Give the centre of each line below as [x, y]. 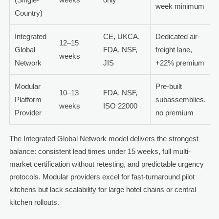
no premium [174, 113]
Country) [28, 13]
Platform [28, 100]
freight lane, [174, 50]
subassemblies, [180, 100]
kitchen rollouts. [34, 202]
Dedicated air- [177, 37]
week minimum [180, 6]
